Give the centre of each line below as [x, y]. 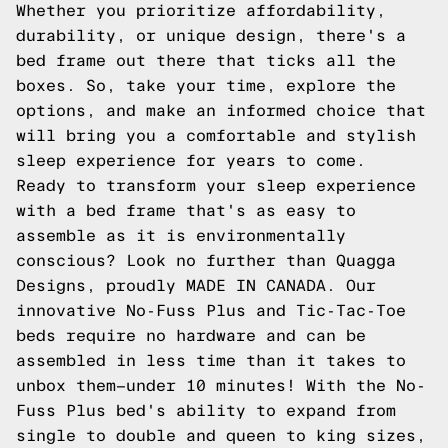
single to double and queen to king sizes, [221, 435]
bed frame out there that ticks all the [206, 60]
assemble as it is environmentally [181, 235]
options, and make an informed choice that [221, 110]
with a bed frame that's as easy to [186, 210]
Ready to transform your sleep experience [216, 185]
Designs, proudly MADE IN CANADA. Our [196, 285]
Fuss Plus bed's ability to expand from [206, 410]
